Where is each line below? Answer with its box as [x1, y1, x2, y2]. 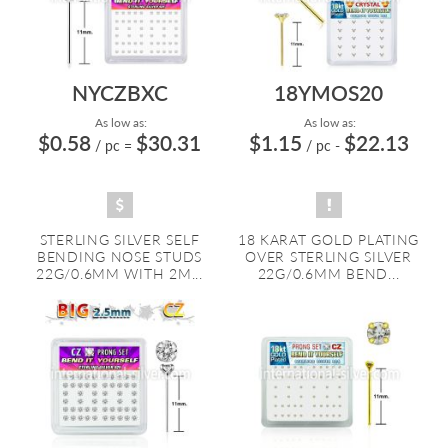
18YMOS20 [274, 80, 383, 105]
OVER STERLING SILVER [245, 248, 412, 265]
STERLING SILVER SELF [39, 231, 200, 248]
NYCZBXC [71, 80, 168, 105]
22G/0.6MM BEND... [257, 265, 400, 282]
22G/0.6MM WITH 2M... [36, 265, 203, 282]
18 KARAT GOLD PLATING [237, 231, 420, 248]
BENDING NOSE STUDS [36, 248, 203, 265]
